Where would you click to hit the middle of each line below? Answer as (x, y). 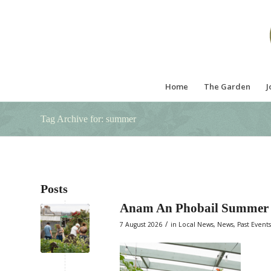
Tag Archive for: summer (88, 119)
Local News (196, 224)
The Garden (227, 87)
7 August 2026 (141, 224)
